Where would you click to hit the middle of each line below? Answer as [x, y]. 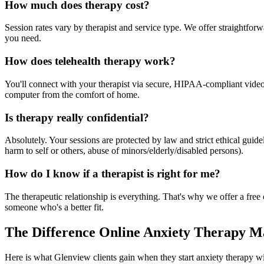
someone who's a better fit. [54, 207]
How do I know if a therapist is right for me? [113, 174]
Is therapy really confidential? [77, 117]
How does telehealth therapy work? [90, 61]
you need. [23, 38]
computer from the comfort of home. [72, 94]
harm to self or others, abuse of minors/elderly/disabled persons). [124, 151]
